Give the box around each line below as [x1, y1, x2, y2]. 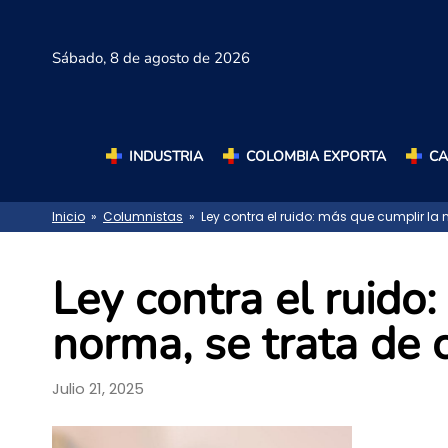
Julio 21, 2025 [52, 377, 144, 399]
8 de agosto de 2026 [110, 48, 250, 69]
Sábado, [52, 48, 110, 69]
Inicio [52, 208, 85, 226]
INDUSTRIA [128, 146, 203, 166]
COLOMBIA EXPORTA [245, 146, 386, 166]
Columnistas [103, 208, 183, 226]
